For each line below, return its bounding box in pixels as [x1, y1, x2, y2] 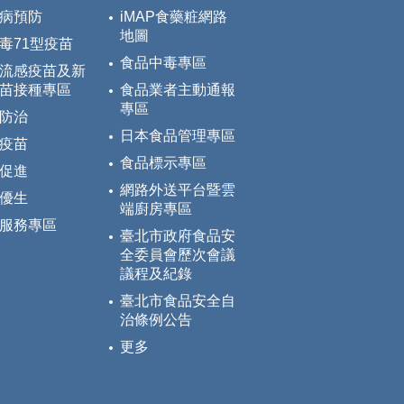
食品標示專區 [120, 155, 207, 171]
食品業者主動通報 [120, 82, 235, 98]
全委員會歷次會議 [120, 247, 235, 263]
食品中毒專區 [120, 55, 207, 71]
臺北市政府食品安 [120, 228, 235, 244]
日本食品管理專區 [120, 128, 235, 144]
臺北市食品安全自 [120, 293, 235, 309]
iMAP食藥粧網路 [120, 9, 227, 25]
